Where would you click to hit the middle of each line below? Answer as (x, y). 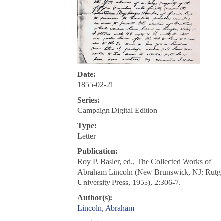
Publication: (97, 151)
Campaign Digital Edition (117, 110)
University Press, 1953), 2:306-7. (129, 183)
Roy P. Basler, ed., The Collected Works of (144, 162)
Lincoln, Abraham (106, 208)
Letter (86, 136)
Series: (88, 100)
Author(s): (95, 198)
